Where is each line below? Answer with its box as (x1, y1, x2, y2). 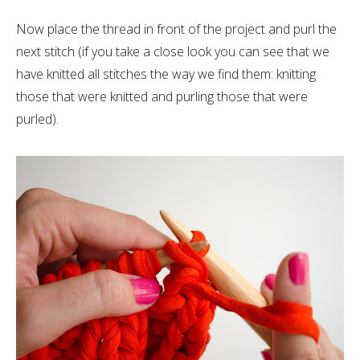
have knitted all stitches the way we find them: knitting (16, 65, 316, 84)
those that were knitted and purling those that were (16, 88, 308, 106)
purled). (16, 110, 59, 129)
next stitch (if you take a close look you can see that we (16, 43, 329, 61)
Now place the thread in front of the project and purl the (16, 20, 337, 39)
